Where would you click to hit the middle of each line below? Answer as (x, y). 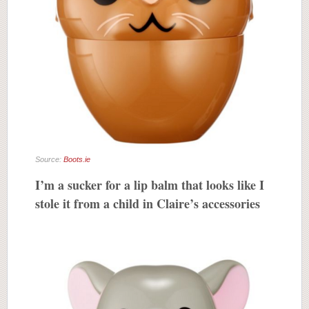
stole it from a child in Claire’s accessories (152, 203)
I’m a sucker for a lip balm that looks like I (150, 185)
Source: (49, 159)
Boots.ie (77, 159)
